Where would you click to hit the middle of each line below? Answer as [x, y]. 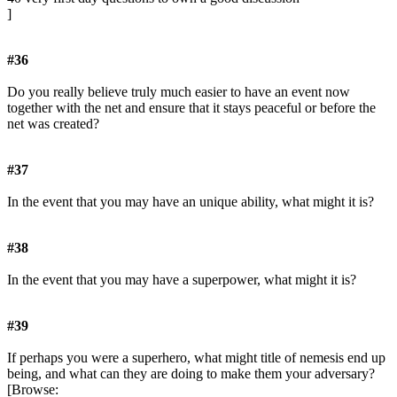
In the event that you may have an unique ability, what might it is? [191, 202]
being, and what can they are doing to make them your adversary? [191, 374]
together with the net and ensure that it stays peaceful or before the [191, 108]
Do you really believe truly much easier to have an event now [179, 92]
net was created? [53, 124]
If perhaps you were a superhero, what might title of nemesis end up [196, 358]
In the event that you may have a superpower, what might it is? [182, 280]
